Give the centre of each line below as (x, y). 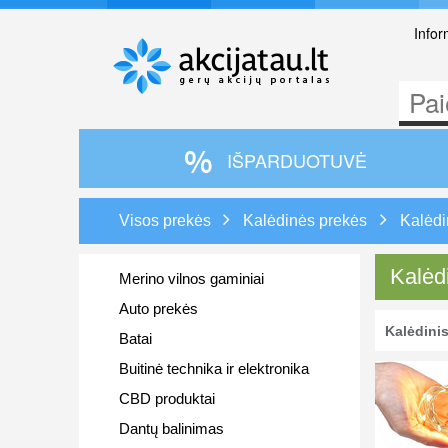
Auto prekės (158, 308)
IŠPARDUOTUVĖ (295, 160)
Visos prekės (164, 220)
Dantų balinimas (171, 428)
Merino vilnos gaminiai (191, 278)
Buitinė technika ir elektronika (213, 368)
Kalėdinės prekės (305, 220)
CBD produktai (166, 398)
